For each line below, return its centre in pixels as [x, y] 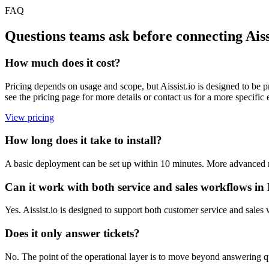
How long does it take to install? [83, 141]
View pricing [29, 117]
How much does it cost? [63, 62]
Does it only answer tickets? [72, 234]
